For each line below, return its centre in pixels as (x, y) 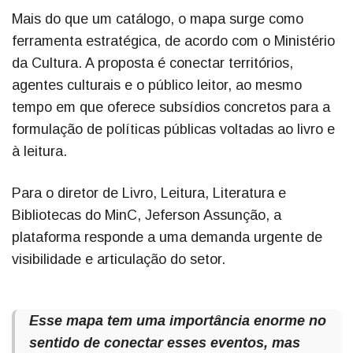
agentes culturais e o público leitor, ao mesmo (157, 85)
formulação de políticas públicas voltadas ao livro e (173, 130)
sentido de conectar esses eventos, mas (165, 343)
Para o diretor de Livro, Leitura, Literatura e (149, 193)
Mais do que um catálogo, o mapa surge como (158, 19)
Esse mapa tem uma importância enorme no (178, 321)
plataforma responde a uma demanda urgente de (167, 238)
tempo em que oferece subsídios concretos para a (171, 108)
